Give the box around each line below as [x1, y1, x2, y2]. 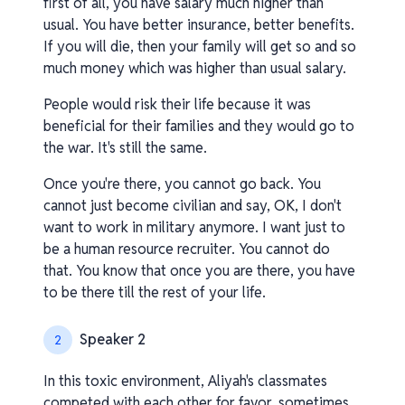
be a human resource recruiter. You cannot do [43, 240, 330, 259]
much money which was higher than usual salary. [43, 59, 346, 78]
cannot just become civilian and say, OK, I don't [43, 196, 342, 215]
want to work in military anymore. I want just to [43, 218, 345, 237]
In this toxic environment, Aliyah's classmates [43, 372, 327, 391]
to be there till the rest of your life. [43, 283, 266, 302]
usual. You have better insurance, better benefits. [43, 15, 354, 34]
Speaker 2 [80, 330, 146, 349]
